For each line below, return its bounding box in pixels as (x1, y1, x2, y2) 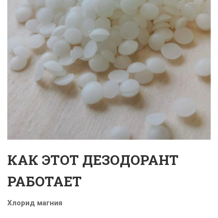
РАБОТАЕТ (7, 172, 82, 191)
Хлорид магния (7, 199, 62, 208)
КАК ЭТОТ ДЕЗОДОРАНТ (7, 151, 179, 169)
